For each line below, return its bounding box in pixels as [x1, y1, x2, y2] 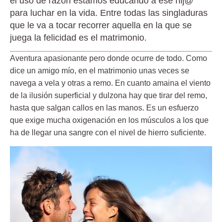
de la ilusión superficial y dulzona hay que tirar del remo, [10, 91, 207, 100]
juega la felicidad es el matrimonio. [10, 32, 147, 43]
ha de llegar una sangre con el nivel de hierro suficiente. [10, 128, 206, 137]
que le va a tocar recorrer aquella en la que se [10, 20, 192, 30]
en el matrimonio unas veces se [78, 66, 189, 75]
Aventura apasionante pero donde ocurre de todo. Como [10, 54, 207, 63]
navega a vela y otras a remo [10, 79, 111, 88]
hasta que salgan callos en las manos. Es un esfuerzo [10, 104, 199, 112]
